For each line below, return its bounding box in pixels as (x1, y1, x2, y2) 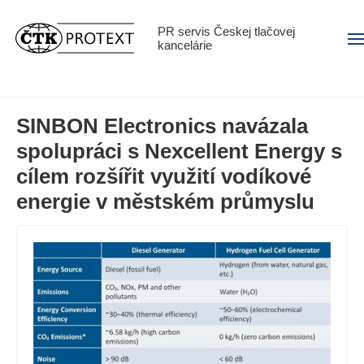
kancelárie (158, 38, 212, 53)
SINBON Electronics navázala (16, 114, 308, 139)
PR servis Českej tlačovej (158, 24, 295, 39)
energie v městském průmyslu (16, 189, 314, 214)
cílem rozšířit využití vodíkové (16, 164, 311, 189)
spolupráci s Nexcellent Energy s (16, 139, 342, 164)
